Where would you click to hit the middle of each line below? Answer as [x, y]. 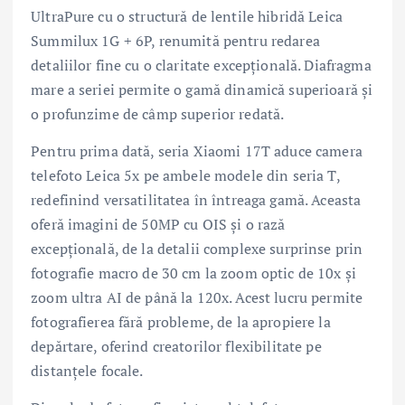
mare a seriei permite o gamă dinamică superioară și [202, 89]
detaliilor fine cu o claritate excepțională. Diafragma [201, 65]
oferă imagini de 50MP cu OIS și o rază [158, 225]
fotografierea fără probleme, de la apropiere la [181, 322]
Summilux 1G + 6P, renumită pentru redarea [175, 40]
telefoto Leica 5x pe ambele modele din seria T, [185, 176]
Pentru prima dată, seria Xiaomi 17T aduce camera [197, 151]
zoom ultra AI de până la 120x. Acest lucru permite [197, 298]
